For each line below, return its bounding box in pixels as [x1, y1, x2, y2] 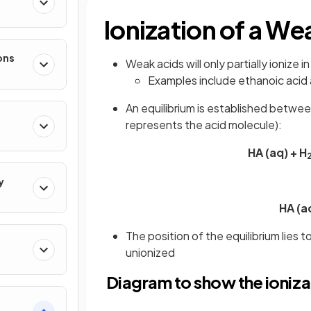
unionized [126, 245, 177, 260]
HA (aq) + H [248, 145, 307, 160]
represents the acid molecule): [126, 117, 282, 132]
